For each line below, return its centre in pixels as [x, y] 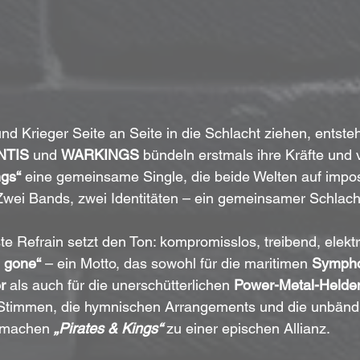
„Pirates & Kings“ [108, 329]
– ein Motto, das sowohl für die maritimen [176, 264]
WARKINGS [100, 155]
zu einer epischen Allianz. [246, 329]
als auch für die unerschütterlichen [119, 285]
